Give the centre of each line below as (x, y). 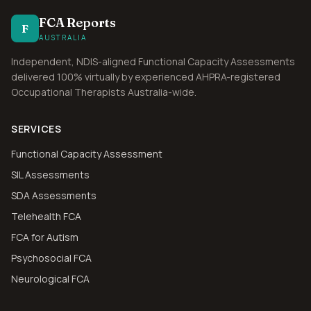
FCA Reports (78, 23)
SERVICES (36, 129)
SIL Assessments (50, 175)
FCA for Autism (45, 237)
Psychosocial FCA (51, 258)
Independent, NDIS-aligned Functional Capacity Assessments (153, 61)
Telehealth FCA (46, 216)
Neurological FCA (50, 279)
